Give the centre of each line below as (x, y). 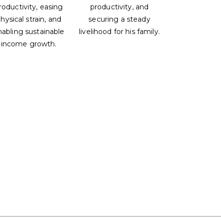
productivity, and (119, 7)
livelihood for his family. (119, 32)
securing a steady (119, 19)
